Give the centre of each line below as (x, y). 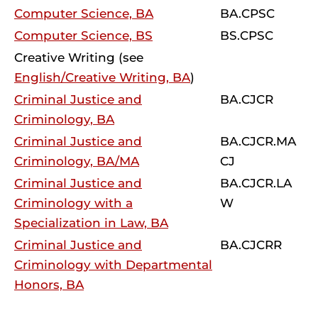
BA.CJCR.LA (256, 183)
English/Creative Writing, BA (102, 77)
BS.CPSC (247, 35)
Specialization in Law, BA (91, 223)
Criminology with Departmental (113, 265)
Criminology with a (73, 203)
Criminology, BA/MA (77, 161)
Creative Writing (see (79, 57)
